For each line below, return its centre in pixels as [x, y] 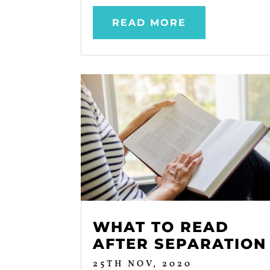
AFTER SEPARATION [180, 244]
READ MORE [149, 22]
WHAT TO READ [161, 227]
